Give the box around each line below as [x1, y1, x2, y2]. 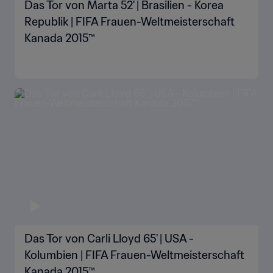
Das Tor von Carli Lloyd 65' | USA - [24, 232, 194, 246]
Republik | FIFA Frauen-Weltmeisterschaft [24, 15, 235, 29]
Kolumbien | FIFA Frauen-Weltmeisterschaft [24, 248, 244, 262]
